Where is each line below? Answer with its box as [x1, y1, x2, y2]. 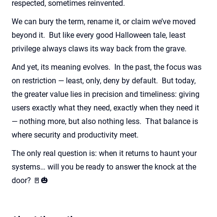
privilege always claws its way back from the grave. [12, 44, 190, 54]
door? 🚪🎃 [12, 176, 48, 186]
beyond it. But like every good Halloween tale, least [12, 31, 186, 40]
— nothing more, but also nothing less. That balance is [12, 117, 198, 126]
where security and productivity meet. [12, 130, 139, 140]
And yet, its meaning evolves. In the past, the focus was [12, 62, 201, 72]
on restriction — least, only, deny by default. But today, [12, 76, 196, 86]
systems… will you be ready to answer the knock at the [12, 162, 196, 172]
